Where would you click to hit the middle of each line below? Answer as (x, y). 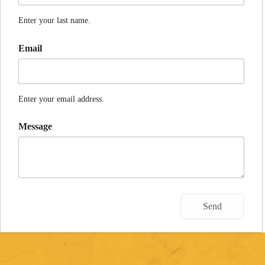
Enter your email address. (61, 98)
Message (35, 126)
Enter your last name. (54, 20)
